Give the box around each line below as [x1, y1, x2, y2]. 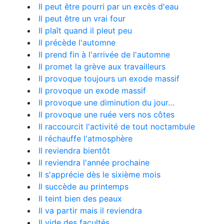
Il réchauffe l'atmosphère [38, 133, 132, 143]
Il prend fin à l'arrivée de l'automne [38, 49, 170, 59]
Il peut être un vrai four [38, 13, 125, 23]
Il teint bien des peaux [38, 193, 122, 203]
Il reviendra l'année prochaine [38, 157, 149, 167]
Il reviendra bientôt [38, 145, 110, 155]
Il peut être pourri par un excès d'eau [38, 1, 178, 11]
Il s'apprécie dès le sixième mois [38, 169, 160, 179]
